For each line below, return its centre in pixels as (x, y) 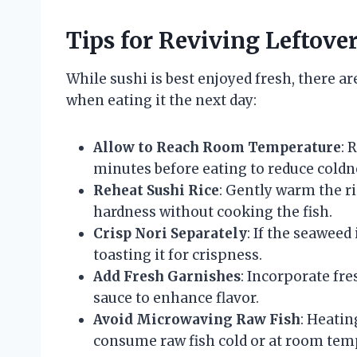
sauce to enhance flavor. (176, 298)
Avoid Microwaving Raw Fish (197, 319)
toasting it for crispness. (178, 255)
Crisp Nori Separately (170, 233)
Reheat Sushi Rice (156, 190)
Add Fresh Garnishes (167, 276)
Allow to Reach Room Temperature (217, 147)
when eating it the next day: (161, 100)
